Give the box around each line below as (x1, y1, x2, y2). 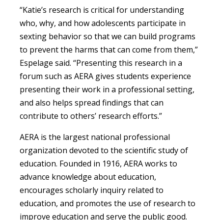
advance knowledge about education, (20, 171, 156, 183)
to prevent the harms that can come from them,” (20, 44, 198, 55)
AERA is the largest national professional (20, 132, 170, 143)
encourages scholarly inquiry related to (20, 185, 164, 196)
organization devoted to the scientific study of (20, 145, 188, 156)
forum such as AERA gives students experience (20, 71, 191, 82)
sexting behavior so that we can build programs (20, 31, 195, 42)
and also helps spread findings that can (20, 97, 164, 109)
